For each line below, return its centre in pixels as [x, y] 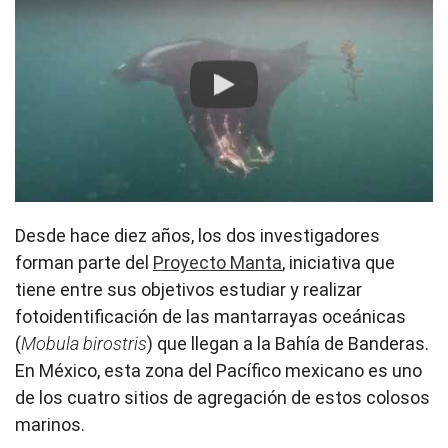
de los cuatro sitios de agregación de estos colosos [222, 398]
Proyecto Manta [217, 263]
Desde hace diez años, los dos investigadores [197, 236]
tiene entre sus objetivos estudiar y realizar [188, 290]
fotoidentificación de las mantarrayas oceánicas [210, 317]
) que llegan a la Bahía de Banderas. [288, 344]
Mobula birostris [84, 344]
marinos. [50, 425]
